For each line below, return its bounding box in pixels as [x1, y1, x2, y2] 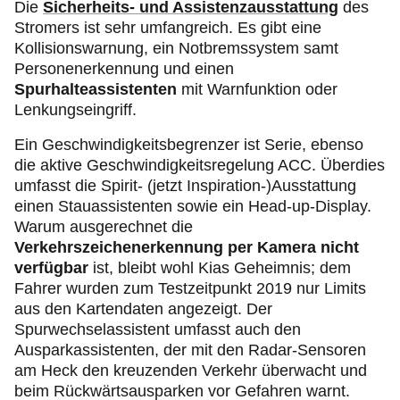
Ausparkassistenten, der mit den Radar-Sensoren [14, 341, 366, 360]
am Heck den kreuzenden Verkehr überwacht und [14, 362, 367, 380]
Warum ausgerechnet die [14, 218, 193, 237]
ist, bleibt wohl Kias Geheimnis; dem [88, 259, 351, 278]
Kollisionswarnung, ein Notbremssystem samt [14, 39, 338, 58]
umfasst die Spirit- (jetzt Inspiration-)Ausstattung [14, 177, 356, 196]
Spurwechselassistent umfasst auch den [14, 321, 301, 339]
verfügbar [14, 259, 88, 278]
